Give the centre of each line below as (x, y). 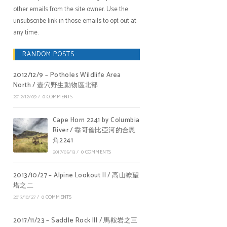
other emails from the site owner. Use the (71, 9)
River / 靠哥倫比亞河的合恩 (94, 130)
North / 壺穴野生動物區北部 (56, 85)
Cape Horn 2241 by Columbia (96, 120)
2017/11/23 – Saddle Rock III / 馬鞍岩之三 (75, 221)
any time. (26, 33)
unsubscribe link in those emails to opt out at (75, 21)
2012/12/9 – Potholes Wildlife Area (67, 75)
